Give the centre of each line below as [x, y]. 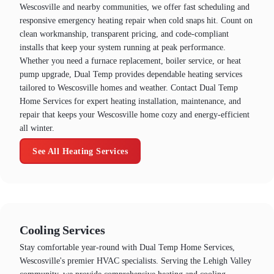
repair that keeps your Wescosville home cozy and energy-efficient [135, 115]
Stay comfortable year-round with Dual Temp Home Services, [127, 247]
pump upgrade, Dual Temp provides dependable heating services [131, 75]
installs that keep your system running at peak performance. [123, 48]
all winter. [37, 128]
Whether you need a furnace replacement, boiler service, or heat [130, 61]
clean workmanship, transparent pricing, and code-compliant [124, 34]
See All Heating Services [80, 151]
